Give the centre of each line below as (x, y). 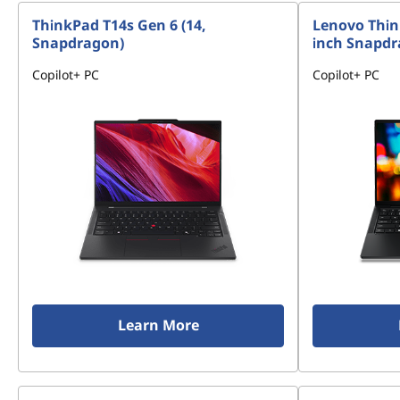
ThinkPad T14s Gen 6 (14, (119, 25)
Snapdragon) (78, 43)
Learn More (158, 325)
